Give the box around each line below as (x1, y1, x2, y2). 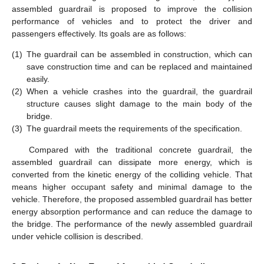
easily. (27, 74, 49, 84)
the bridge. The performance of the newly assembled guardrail (12, 219, 252, 229)
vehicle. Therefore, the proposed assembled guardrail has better (12, 194, 252, 204)
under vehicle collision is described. (12, 231, 143, 241)
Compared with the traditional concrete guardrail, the (28, 144, 252, 154)
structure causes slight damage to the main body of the (27, 99, 252, 109)
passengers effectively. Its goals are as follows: (12, 29, 186, 39)
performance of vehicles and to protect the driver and (12, 16, 252, 27)
